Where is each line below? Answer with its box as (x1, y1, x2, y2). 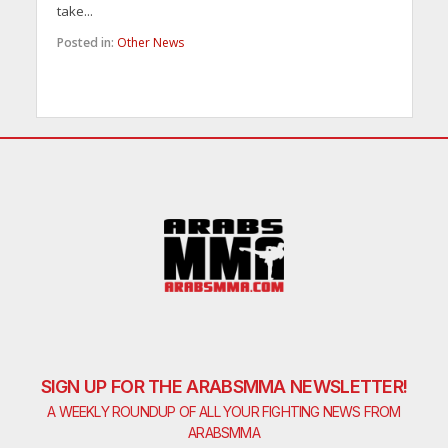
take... (56, 2, 93, 21)
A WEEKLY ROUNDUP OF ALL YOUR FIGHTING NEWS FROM (47, 402, 401, 420)
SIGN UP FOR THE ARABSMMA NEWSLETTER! (40, 375, 408, 397)
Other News (116, 33, 184, 51)
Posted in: (56, 33, 114, 51)
